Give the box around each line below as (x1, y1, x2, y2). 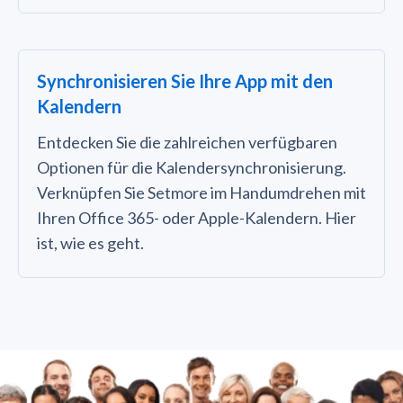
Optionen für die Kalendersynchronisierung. (37, 157, 346, 178)
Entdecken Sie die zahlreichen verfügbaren (37, 132, 337, 153)
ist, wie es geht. (37, 233, 144, 254)
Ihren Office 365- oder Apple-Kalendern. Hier (37, 208, 356, 228)
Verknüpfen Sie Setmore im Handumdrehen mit (37, 183, 366, 203)
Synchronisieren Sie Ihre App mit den (37, 70, 333, 93)
